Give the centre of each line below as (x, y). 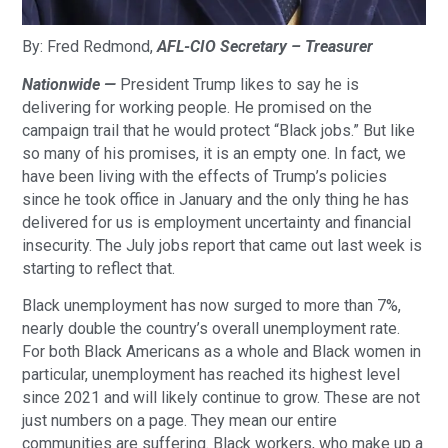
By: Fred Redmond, (90, 47)
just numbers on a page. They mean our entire (180, 421)
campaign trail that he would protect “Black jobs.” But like (219, 130)
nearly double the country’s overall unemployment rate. (211, 329)
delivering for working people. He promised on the (197, 107)
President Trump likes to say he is (240, 84)
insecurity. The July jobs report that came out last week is (222, 245)
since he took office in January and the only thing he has (216, 199)
